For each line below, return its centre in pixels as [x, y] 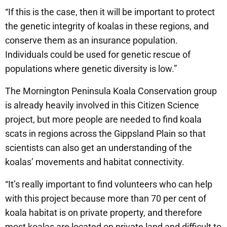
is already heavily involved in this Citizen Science [102, 105]
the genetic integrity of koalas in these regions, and [107, 26]
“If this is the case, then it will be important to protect [110, 12]
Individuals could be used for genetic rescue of [98, 54]
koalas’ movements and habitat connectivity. [95, 162]
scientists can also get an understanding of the [99, 147]
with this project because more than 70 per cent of [106, 198]
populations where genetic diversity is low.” [91, 68]
